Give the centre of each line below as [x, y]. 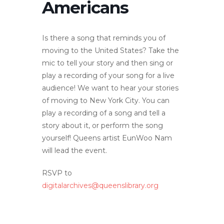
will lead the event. [74, 150]
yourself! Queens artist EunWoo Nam [107, 138]
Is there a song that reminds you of [104, 38]
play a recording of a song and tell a [104, 113]
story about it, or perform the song [102, 125]
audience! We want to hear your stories [110, 88]
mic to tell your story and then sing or [107, 63]
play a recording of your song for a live [108, 75]
